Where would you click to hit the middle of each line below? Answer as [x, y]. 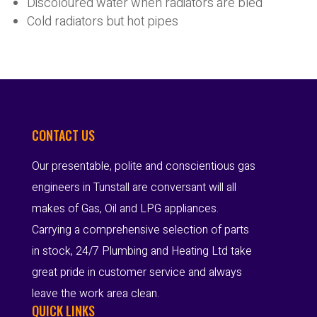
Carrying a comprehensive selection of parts [140, 230]
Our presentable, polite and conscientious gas [143, 166]
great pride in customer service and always [137, 272]
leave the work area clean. [95, 294]
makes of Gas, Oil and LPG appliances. [125, 209]
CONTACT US [63, 135]
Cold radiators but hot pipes [103, 22]
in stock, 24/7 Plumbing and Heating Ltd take [142, 251]
